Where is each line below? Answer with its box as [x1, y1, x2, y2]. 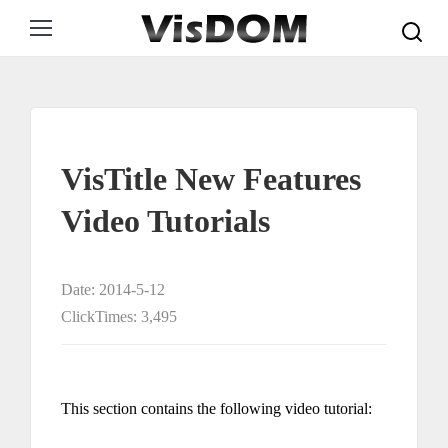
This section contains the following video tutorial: [61, 400, 372, 417]
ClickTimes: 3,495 [61, 308, 177, 325]
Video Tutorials [61, 203, 270, 239]
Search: [396, 7, 444, 25]
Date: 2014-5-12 [61, 281, 165, 298]
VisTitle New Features [61, 161, 361, 197]
